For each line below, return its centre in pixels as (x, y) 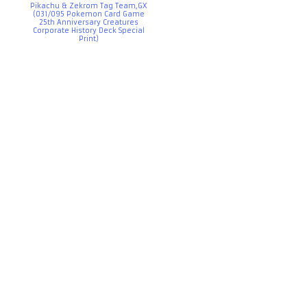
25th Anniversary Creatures (88, 23)
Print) (88, 39)
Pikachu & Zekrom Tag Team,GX (88, 6)
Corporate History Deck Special (88, 31)
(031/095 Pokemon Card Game (88, 14)
